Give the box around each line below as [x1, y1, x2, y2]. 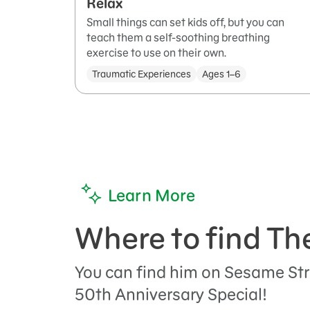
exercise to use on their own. [86, 46, 226, 60]
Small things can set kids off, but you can [86, 15, 284, 30]
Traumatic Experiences [92, 68, 191, 81]
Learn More [108, 185, 196, 207]
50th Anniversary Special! [75, 284, 267, 306]
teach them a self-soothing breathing [86, 30, 270, 45]
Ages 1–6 [202, 68, 241, 81]
